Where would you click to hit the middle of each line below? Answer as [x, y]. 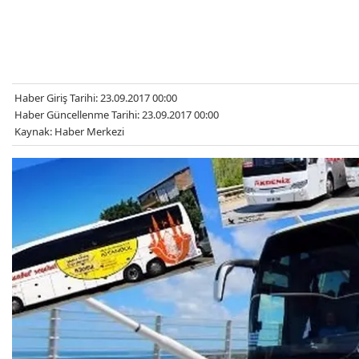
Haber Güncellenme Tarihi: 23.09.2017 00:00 [117, 114]
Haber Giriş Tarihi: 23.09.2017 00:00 [96, 97]
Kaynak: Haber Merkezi [69, 131]
